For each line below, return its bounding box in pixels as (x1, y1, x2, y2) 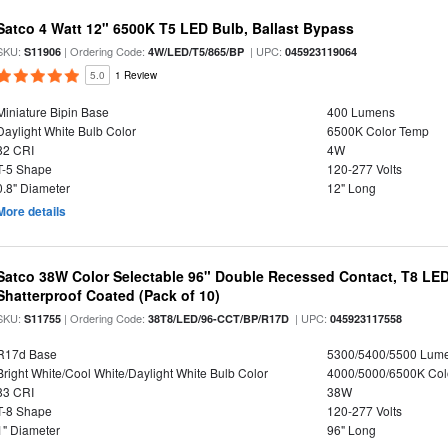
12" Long (326, 179, 376, 196)
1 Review (115, 68, 158, 82)
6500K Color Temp (326, 122, 429, 139)
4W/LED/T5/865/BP (148, 44, 245, 59)
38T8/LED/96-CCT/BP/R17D (148, 311, 290, 326)
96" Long (326, 421, 376, 438)
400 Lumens (326, 103, 395, 120)
